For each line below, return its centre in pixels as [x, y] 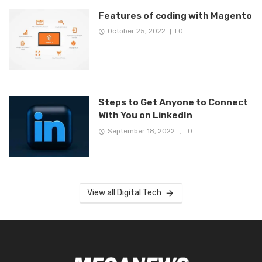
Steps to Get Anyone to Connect [173, 102]
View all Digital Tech [125, 192]
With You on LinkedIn [145, 115]
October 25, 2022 [136, 31]
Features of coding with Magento [175, 15]
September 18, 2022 [141, 131]
